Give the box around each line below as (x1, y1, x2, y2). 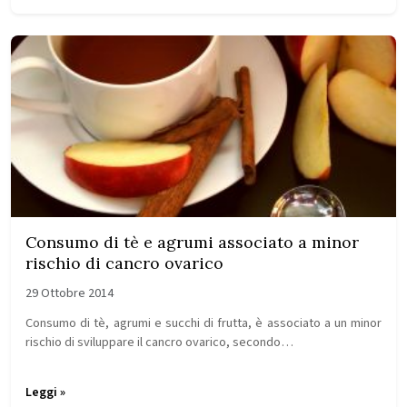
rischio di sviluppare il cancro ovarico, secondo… (25, 333, 293, 352)
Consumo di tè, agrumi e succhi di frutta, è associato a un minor (25, 313, 382, 333)
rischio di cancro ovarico (25, 253, 223, 273)
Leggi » (25, 383, 65, 402)
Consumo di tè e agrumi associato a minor (25, 232, 359, 253)
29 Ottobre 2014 (25, 284, 114, 303)
